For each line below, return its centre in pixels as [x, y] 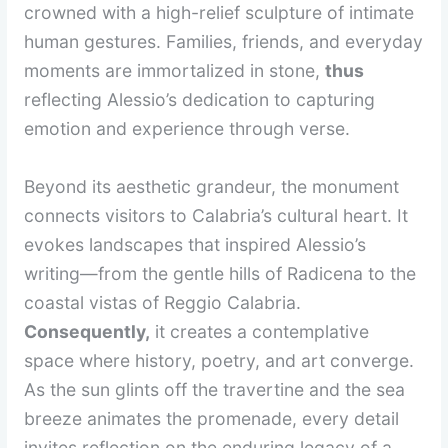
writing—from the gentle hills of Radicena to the [220, 273]
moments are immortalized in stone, [175, 70]
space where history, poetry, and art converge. [219, 360]
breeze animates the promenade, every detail [212, 418]
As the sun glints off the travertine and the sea [215, 389]
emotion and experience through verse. [187, 128]
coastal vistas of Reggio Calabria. [163, 302]
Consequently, [87, 331]
